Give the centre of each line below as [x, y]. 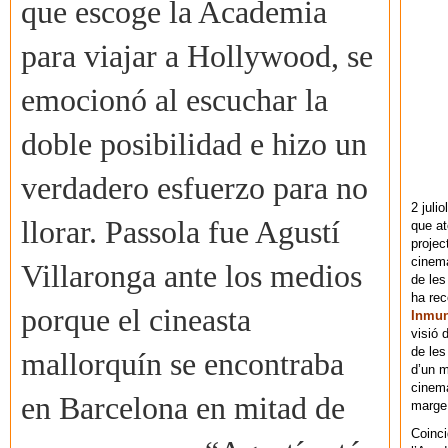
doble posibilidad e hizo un [194, 145]
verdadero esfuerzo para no [194, 189]
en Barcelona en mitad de [183, 409]
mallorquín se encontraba [182, 365]
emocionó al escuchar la [174, 101]
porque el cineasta [136, 321]
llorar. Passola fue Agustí [180, 233]
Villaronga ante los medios [191, 277]
